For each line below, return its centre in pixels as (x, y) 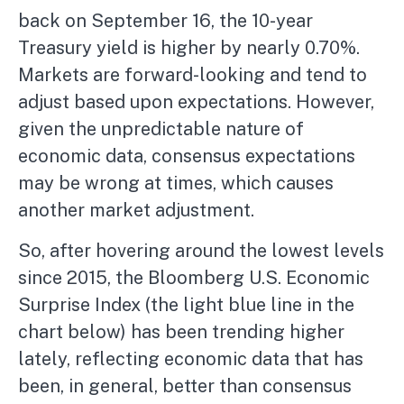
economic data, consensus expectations (187, 156)
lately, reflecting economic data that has (191, 359)
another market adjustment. (136, 211)
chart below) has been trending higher (181, 332)
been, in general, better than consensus (185, 386)
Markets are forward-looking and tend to (193, 75)
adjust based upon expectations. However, (196, 102)
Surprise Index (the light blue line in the (186, 305)
